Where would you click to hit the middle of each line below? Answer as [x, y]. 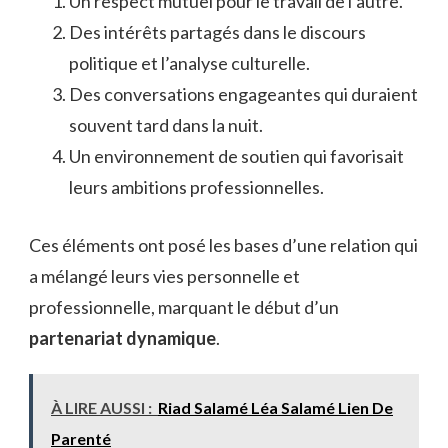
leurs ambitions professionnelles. [196, 186]
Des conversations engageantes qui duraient [243, 93]
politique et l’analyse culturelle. [189, 62]
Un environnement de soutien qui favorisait [236, 155]
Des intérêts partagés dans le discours [217, 31]
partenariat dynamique [122, 337]
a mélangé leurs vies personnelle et [164, 275]
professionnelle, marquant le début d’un [184, 306]
